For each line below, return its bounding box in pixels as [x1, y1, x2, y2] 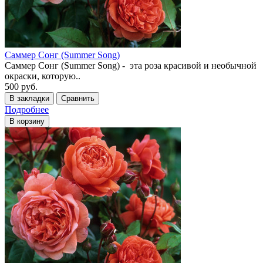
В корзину [9, 116, 45, 126]
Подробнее [5, 104, 49, 114]
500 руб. [5, 81, 38, 92]
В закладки [9, 93, 49, 103]
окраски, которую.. [5, 70, 80, 81]
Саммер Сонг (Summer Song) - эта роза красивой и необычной [5, 60, 257, 70]
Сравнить [61, 93, 95, 103]
